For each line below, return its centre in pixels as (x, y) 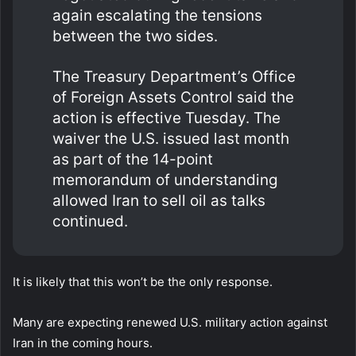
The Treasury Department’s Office (174, 76)
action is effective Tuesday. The (166, 118)
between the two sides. (135, 36)
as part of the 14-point (133, 159)
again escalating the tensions (157, 15)
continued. (90, 221)
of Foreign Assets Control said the (173, 97)
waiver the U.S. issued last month (171, 138)
